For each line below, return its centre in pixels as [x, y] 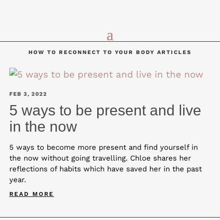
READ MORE [32, 194]
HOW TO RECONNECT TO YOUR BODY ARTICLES [110, 53]
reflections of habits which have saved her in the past [106, 169]
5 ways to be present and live [105, 110]
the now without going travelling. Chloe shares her [100, 158]
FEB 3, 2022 [28, 94]
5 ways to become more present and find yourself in [104, 148]
